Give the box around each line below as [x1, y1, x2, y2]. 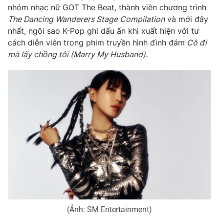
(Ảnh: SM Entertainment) [67, 204, 152, 214]
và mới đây [165, 14, 208, 24]
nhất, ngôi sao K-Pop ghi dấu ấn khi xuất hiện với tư [8, 25, 199, 36]
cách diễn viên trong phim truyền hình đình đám [8, 37, 185, 47]
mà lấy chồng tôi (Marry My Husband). [8, 49, 148, 59]
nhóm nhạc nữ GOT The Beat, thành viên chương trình [8, 2, 206, 12]
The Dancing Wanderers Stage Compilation [8, 14, 165, 24]
